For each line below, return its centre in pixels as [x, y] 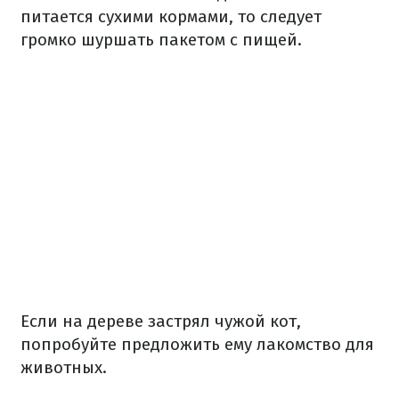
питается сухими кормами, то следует [171, 16]
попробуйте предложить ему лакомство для [197, 344]
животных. [64, 367]
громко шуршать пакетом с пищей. [161, 39]
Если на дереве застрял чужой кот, [161, 321]
